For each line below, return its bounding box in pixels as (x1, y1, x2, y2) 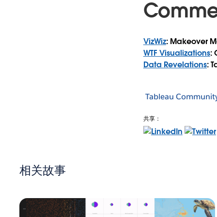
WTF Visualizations (143, 47, 211, 58)
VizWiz (143, 36, 166, 46)
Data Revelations (143, 59, 207, 70)
